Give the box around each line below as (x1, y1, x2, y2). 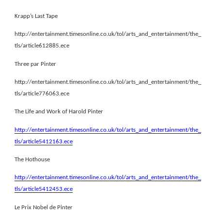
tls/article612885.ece (15, 43, 69, 49)
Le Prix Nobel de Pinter (15, 204, 73, 211)
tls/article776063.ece (15, 90, 69, 97)
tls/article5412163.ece (15, 138, 73, 145)
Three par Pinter (15, 61, 56, 67)
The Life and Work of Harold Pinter (15, 108, 103, 115)
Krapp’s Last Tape (15, 13, 58, 19)
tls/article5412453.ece (15, 186, 73, 193)
